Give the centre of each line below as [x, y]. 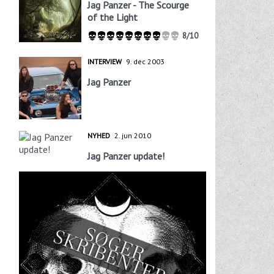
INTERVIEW [104, 62]
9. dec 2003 [145, 62]
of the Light [112, 17]
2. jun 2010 [132, 136]
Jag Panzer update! [126, 156]
